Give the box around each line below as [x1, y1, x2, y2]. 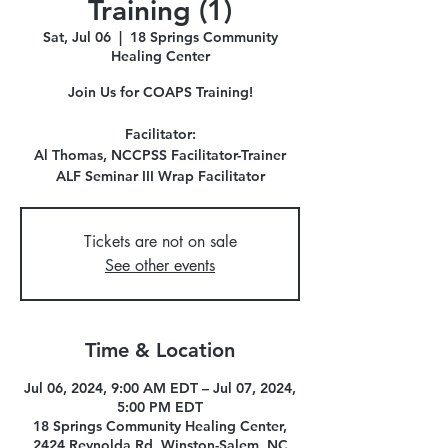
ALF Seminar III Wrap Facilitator [55, 167, 265, 185]
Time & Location [85, 338, 235, 362]
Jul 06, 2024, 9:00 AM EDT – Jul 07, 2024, [24, 379, 296, 397]
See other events [105, 255, 215, 276]
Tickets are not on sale [83, 231, 237, 252]
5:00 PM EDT [117, 398, 203, 416]
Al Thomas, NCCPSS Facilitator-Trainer [34, 146, 286, 164]
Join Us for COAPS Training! [67, 83, 253, 101]
